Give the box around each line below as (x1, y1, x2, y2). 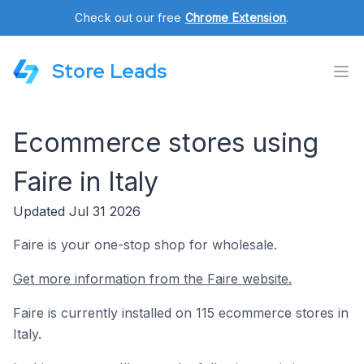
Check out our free (75, 11, 185, 24)
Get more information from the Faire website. (13, 271, 292, 287)
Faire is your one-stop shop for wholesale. (13, 236, 277, 253)
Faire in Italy (13, 166, 158, 197)
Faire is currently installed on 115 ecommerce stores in (13, 305, 349, 321)
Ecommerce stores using (13, 127, 318, 158)
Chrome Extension (184, 11, 287, 24)
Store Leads (52, 58, 167, 84)
